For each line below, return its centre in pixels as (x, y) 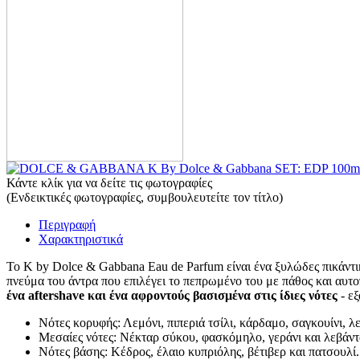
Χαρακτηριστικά (81, 239)
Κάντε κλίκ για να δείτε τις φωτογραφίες (109, 183)
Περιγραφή (67, 225)
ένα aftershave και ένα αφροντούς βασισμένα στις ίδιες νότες (172, 295)
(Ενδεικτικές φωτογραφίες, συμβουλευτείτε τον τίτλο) (145, 197)
